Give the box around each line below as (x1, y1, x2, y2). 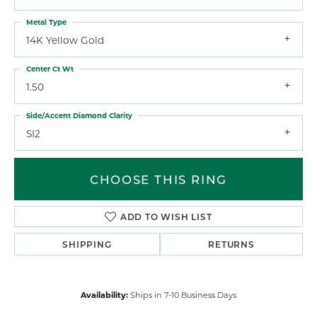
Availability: (81, 289, 128, 301)
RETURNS (208, 238, 255, 250)
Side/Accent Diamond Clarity (26, 110, 132, 120)
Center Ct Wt (26, 63, 74, 74)
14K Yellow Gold (26, 33, 104, 47)
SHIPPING (62, 238, 112, 250)
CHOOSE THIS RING (90, 171, 227, 188)
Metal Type (26, 16, 67, 27)
